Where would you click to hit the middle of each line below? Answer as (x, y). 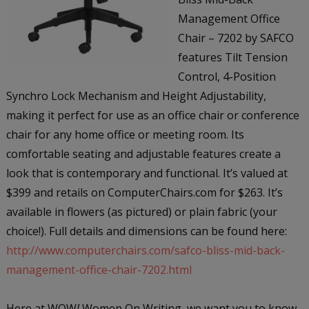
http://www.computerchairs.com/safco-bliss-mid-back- (145, 250)
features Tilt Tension (232, 57)
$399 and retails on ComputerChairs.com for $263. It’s (144, 192)
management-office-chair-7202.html (99, 269)
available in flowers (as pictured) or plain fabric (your (141, 211)
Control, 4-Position (227, 76)
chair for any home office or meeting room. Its (125, 134)
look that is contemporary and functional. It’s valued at (147, 173)
